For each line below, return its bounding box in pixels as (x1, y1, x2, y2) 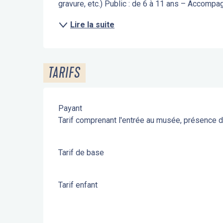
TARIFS (48, 64, 81, 82)
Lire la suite (70, 20, 115, 29)
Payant (58, 104, 83, 113)
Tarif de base (58, 148, 105, 157)
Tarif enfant (58, 180, 98, 190)
